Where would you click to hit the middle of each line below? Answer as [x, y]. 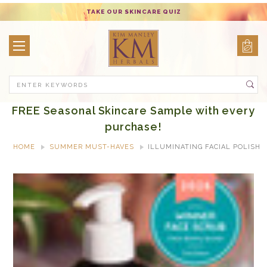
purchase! [133, 127]
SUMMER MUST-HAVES [91, 147]
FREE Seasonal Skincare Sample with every [133, 111]
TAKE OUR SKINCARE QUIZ [133, 12]
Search [148, 82]
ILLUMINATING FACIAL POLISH [204, 147]
